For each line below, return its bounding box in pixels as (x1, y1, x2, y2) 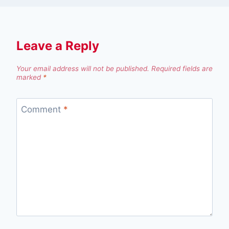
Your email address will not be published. (16, 64, 149, 73)
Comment (20, 104, 63, 114)
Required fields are (151, 64, 213, 73)
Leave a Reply (16, 38, 99, 54)
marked (16, 73, 43, 81)
